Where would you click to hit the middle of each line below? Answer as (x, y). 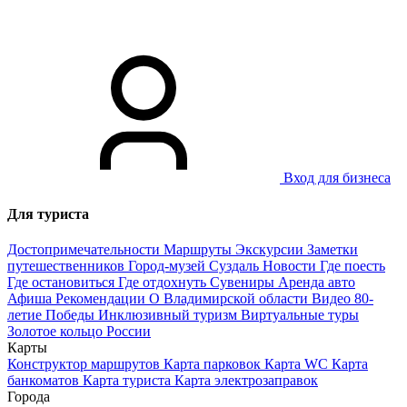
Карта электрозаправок (246, 380)
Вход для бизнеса (337, 178)
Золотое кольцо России (79, 331)
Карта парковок (212, 364)
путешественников (66, 266)
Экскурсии (269, 249)
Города (29, 397)
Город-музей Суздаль (194, 266)
